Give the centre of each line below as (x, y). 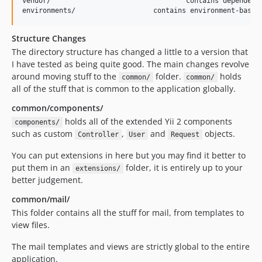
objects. (218, 134)
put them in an (42, 168)
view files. (31, 225)
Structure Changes (49, 38)
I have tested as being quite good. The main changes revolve (130, 64)
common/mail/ (41, 199)
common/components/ (57, 108)
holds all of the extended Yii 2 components (147, 121)
